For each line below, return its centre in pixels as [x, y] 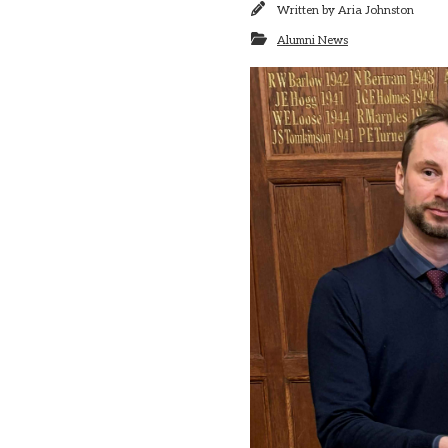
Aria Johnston [376, 10]
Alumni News [312, 40]
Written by [307, 10]
